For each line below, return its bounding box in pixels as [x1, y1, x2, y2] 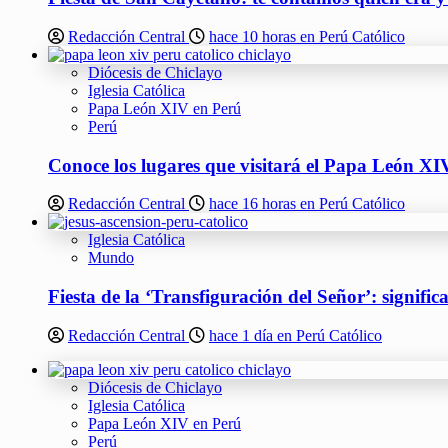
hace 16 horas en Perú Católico [209, 195, 405, 213]
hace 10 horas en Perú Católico [209, 27, 405, 45]
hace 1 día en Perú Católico [209, 326, 382, 344]
